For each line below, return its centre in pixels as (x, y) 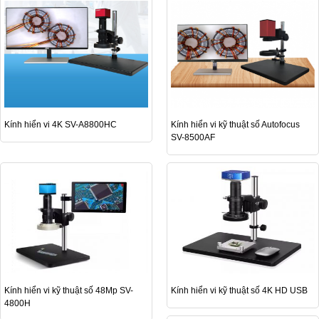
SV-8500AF (193, 138)
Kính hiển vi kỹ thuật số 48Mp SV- (69, 291)
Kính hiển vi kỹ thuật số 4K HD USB (239, 291)
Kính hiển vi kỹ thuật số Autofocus (235, 125)
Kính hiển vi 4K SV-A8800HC (61, 125)
